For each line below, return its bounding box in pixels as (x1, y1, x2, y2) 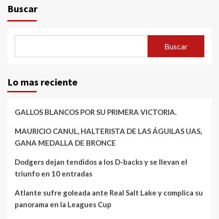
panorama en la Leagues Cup (15, 200, 111, 209)
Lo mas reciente (7, 76, 78, 88)
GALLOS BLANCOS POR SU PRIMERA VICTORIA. (15, 108, 176, 117)
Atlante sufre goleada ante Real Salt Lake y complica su (15, 188, 203, 197)
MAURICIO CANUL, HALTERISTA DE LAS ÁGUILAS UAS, (15, 127, 202, 136)
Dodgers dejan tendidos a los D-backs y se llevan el (15, 157, 187, 167)
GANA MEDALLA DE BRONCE (15, 138, 116, 148)
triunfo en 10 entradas (15, 169, 92, 178)
